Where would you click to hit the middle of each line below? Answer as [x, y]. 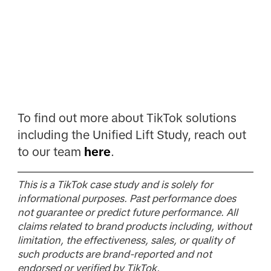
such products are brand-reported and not [114, 255]
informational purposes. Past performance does [126, 199]
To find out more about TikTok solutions [127, 118]
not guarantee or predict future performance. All [127, 213]
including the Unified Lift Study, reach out [132, 135]
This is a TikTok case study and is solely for [115, 185]
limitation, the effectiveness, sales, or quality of [126, 241]
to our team [51, 152]
